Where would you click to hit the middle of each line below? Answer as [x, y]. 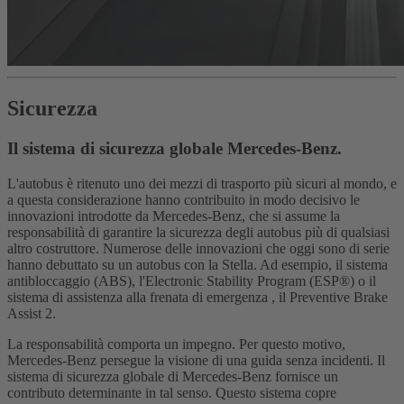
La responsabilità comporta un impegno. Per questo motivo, [176, 344]
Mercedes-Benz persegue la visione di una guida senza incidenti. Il [196, 360]
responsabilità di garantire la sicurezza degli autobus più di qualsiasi [198, 232]
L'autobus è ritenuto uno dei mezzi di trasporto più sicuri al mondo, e [202, 183]
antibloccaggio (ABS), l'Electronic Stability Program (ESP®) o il [192, 280]
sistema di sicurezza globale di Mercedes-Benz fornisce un [173, 376]
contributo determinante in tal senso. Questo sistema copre [172, 392]
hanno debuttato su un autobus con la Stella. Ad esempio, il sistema [197, 264]
